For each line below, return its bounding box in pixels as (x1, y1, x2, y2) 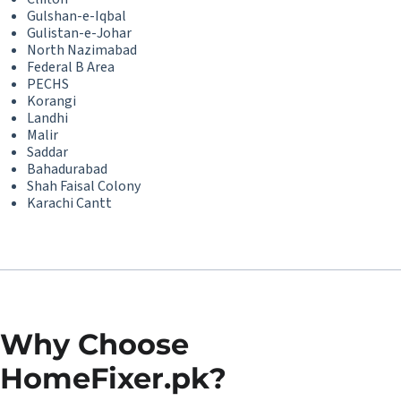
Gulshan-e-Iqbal (27, 6, 126, 26)
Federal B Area (27, 57, 115, 77)
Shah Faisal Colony (27, 176, 141, 196)
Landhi (27, 108, 68, 128)
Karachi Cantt (27, 193, 112, 213)
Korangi (27, 91, 76, 111)
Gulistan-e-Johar (27, 23, 132, 43)
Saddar (27, 142, 68, 162)
